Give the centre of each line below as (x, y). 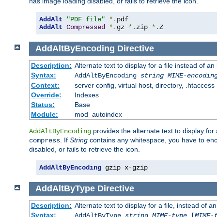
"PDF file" (86, 20)
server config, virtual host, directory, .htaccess (144, 85)
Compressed (86, 27)
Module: (44, 114)
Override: (46, 95)
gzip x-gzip (124, 167)
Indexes (86, 95)
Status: (43, 104)
